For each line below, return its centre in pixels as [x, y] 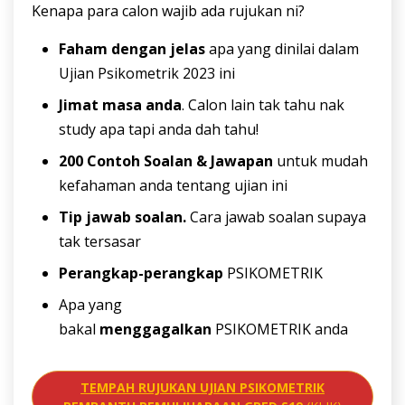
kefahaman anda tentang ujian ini [173, 185]
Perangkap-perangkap [143, 273]
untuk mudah [320, 160]
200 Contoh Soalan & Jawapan [166, 160]
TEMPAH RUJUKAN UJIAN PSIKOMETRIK [202, 387]
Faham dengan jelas [132, 48]
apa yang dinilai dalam [282, 48]
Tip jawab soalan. [124, 217]
